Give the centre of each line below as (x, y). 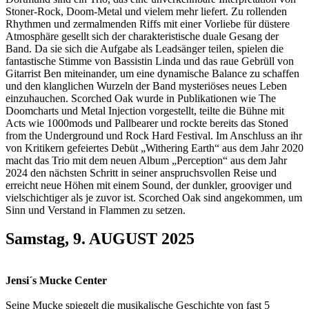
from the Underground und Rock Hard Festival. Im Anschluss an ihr (154, 135)
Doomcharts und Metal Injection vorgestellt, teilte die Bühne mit (145, 110)
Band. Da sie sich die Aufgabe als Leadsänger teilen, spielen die (144, 48)
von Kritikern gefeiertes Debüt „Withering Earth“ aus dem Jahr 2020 (154, 148)
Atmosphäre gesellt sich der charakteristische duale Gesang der (142, 36)
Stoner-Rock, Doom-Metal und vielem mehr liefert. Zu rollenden (146, 11)
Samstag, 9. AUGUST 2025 (100, 239)
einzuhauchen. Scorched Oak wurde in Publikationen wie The (141, 98)
